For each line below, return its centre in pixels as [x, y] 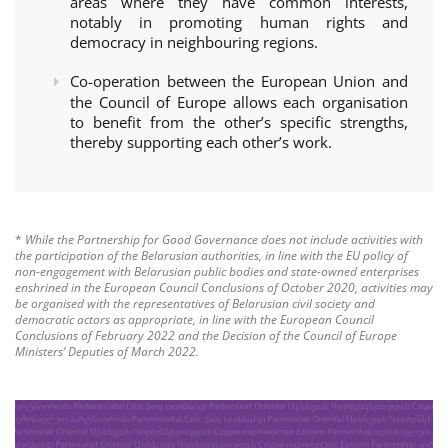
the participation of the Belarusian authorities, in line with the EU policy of [211, 255]
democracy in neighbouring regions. [194, 42]
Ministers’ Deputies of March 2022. [107, 351]
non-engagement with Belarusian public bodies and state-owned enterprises [217, 271]
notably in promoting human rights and [239, 22]
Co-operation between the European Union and [239, 81]
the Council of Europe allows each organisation [239, 102]
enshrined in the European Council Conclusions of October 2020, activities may [224, 287]
